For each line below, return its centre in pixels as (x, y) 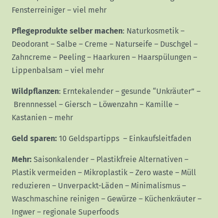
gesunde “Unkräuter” (158, 91)
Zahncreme (31, 57)
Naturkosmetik (153, 31)
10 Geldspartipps (89, 139)
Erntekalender (88, 91)
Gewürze (122, 199)
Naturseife (134, 44)
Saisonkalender (61, 160)
